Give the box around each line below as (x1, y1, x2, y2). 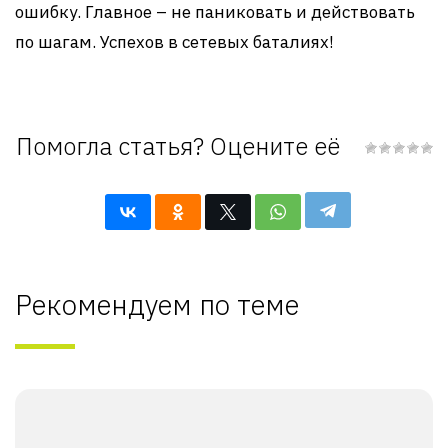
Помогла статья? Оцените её (15, 130, 340, 162)
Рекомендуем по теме (15, 286, 299, 323)
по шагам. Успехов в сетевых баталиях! (15, 31, 334, 53)
